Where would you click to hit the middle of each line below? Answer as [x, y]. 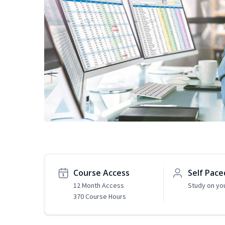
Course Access [101, 173]
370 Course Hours [100, 197]
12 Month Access [99, 186]
